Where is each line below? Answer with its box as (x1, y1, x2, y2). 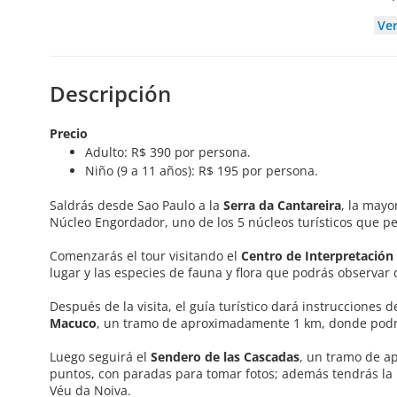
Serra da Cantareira (223, 197, 341, 214)
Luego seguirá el (50, 348, 151, 366)
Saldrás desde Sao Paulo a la (50, 197, 223, 214)
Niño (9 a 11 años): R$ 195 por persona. (85, 162, 318, 180)
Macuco (50, 315, 97, 332)
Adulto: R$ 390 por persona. (85, 144, 251, 161)
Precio (50, 125, 88, 143)
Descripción (50, 79, 171, 109)
